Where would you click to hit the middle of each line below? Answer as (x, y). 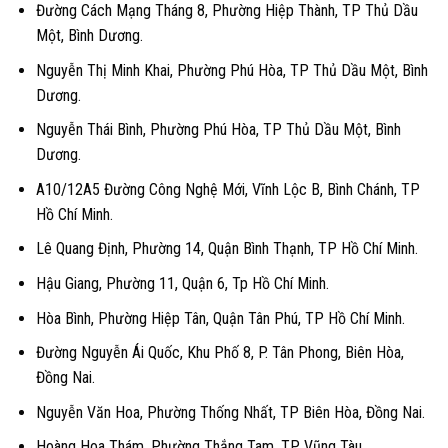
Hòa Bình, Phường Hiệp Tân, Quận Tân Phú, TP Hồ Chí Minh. (220, 318)
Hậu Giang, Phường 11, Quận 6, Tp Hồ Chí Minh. (182, 284)
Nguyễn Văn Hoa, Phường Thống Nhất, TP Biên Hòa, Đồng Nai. (230, 412)
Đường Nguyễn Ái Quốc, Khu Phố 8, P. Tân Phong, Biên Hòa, (219, 353)
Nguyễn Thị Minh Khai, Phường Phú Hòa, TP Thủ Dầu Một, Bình (231, 70)
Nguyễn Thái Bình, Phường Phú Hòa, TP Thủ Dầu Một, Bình (218, 130)
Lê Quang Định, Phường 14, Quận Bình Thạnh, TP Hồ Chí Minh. (226, 249)
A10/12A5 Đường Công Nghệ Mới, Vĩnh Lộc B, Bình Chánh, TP (227, 189)
